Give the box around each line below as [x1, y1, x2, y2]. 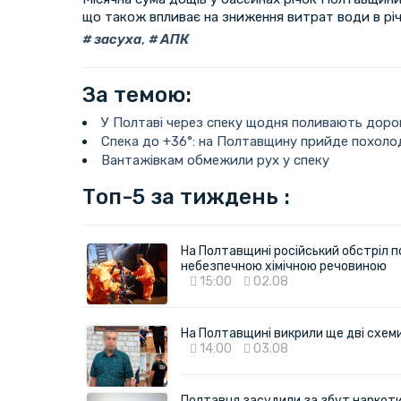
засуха [91, 30, 141, 47]
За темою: [82, 81, 192, 107]
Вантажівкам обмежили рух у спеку [101, 151, 333, 168]
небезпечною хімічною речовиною [181, 258, 387, 274]
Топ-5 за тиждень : [82, 183, 290, 209]
